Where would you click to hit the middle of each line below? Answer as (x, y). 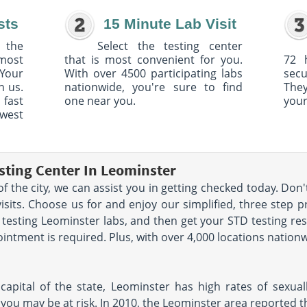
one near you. (100, 101)
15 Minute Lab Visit (170, 24)
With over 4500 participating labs (153, 73)
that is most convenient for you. (153, 60)
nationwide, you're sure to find (153, 87)
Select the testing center (170, 46)
